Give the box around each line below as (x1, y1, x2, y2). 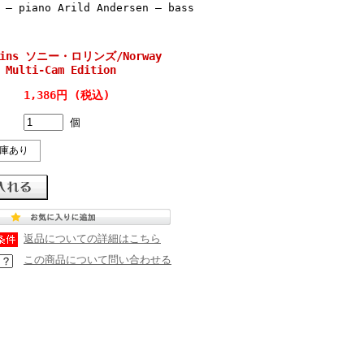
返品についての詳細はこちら (24, 232, 161, 245)
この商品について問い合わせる (24, 253, 171, 266)
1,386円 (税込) (24, 89, 110, 102)
